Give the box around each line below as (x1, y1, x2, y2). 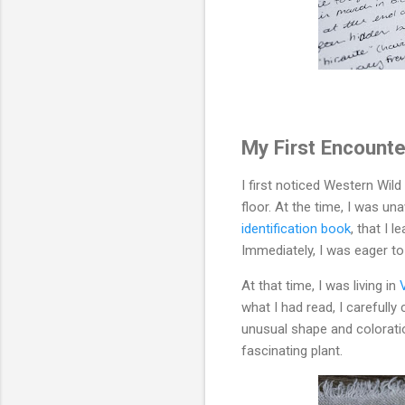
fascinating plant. (241, 343, 343, 360)
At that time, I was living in (241, 278, 400, 295)
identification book (241, 221, 351, 238)
